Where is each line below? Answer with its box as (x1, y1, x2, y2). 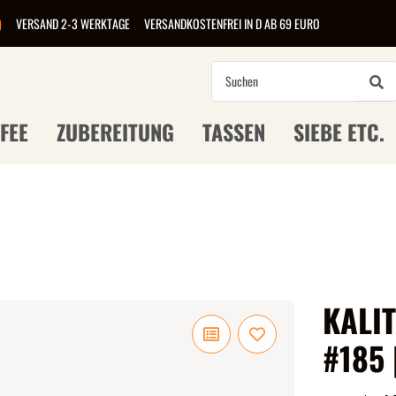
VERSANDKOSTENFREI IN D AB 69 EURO (144, 14, 320, 33)
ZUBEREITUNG (57, 116, 174, 148)
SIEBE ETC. (293, 116, 385, 148)
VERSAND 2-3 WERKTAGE (16, 14, 130, 33)
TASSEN (202, 116, 265, 148)
